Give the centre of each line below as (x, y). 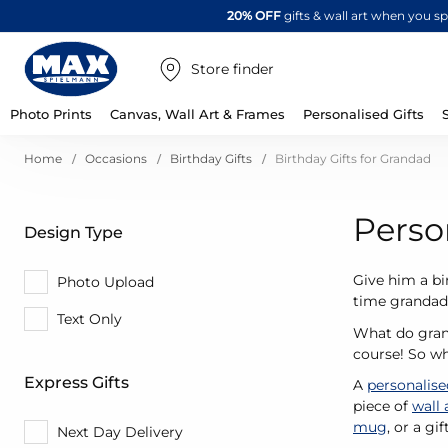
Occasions (117, 158)
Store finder (232, 68)
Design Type (73, 232)
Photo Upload (105, 281)
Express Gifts (76, 382)
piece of (382, 406)
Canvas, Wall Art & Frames (197, 114)
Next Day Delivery (120, 431)
